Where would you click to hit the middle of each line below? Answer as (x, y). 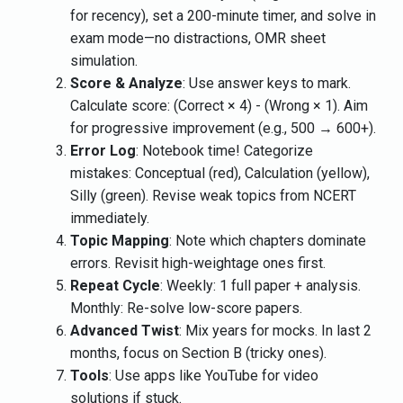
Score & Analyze (126, 84)
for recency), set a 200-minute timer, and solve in (223, 16)
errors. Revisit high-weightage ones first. (198, 264)
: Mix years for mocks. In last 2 (275, 331)
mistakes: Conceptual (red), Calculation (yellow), (220, 174)
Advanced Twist (125, 331)
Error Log (103, 151)
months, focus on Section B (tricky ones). (198, 354)
